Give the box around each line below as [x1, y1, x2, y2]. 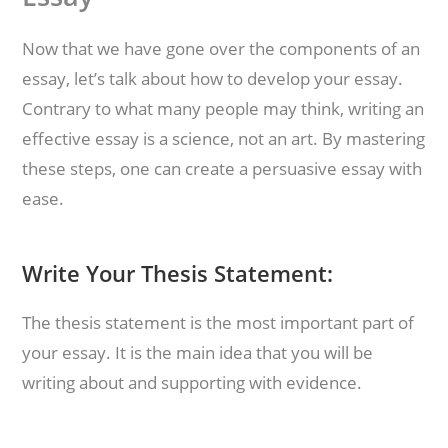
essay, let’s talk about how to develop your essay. [22, 67, 404, 90]
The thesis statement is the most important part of [22, 311, 415, 334]
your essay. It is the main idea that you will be [22, 341, 374, 364]
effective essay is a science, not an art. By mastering [22, 127, 426, 150]
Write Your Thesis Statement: [22, 258, 334, 288]
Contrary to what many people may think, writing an [22, 97, 425, 120]
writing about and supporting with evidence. [22, 371, 363, 394]
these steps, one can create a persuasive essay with [22, 157, 423, 180]
